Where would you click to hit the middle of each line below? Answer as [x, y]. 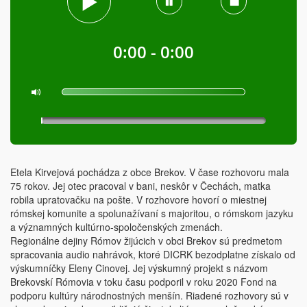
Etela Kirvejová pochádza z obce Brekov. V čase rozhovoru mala [150, 172]
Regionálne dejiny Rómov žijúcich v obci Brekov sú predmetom [146, 241]
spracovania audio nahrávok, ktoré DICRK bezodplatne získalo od [153, 254]
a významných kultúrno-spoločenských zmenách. [116, 227]
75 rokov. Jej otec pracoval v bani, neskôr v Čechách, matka [140, 186]
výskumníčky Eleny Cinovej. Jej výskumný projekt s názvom [139, 268]
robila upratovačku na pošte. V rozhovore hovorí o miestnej [138, 199]
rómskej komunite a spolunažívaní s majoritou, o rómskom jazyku [152, 213]
